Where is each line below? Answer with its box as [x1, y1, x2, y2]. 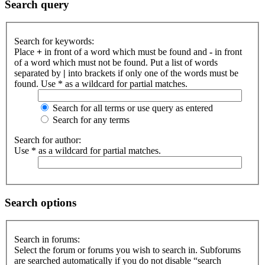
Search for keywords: [14, 36, 94, 46]
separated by [14, 68, 63, 78]
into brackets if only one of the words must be [66, 68, 238, 78]
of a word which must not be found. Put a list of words [14, 57, 218, 67]
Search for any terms [50, 115, 130, 125]
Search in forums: [14, 234, 80, 245]
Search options [5, 196, 76, 209]
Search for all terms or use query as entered [50, 103, 213, 113]
